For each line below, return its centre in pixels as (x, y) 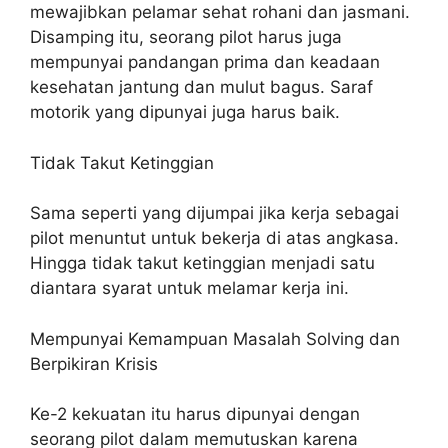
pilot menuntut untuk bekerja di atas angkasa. (214, 238)
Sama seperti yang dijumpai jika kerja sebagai (214, 213)
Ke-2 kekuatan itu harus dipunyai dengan (195, 414)
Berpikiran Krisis (94, 363)
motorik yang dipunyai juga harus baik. (185, 112)
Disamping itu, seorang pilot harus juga (186, 37)
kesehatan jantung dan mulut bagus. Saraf (201, 87)
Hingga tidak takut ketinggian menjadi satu (202, 263)
